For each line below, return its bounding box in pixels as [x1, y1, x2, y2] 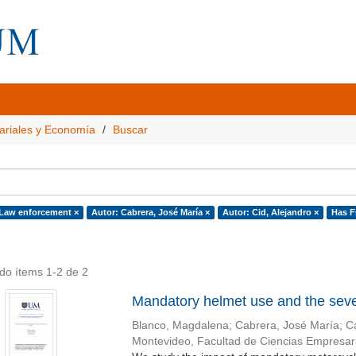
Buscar [113, 123, 148, 136]
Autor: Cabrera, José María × [91, 207, 210, 217]
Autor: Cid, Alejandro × [222, 207, 319, 217]
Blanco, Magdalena [131, 319, 229, 331]
